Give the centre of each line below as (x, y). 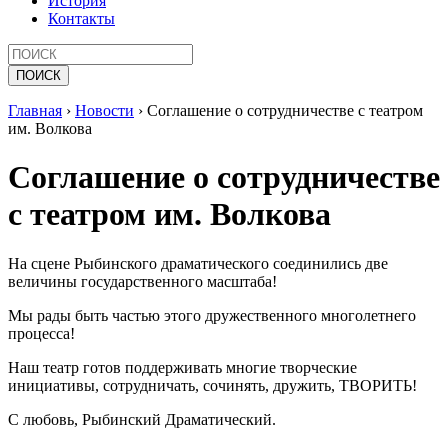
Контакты (81, 18)
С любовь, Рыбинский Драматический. (142, 419)
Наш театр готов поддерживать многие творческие (182, 367)
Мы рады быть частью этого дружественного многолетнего (212, 315)
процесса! (41, 333)
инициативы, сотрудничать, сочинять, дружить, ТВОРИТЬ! (212, 385)
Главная (35, 110)
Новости (104, 110)
